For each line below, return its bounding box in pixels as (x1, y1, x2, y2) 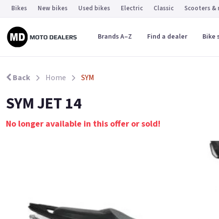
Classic (153, 4, 174, 13)
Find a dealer (147, 32, 187, 42)
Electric (121, 4, 143, 13)
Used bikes (78, 4, 110, 13)
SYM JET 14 (6, 92, 82, 115)
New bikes (38, 4, 67, 13)
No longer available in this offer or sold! (6, 118, 160, 130)
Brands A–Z (97, 32, 132, 42)
